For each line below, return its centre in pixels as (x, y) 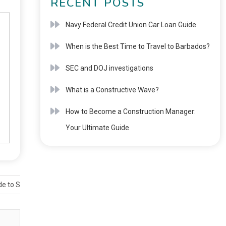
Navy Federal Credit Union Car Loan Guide (131, 25)
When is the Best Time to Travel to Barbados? (137, 46)
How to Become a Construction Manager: (130, 111)
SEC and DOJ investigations (109, 68)
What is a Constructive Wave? (112, 90)
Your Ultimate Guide (97, 128)
